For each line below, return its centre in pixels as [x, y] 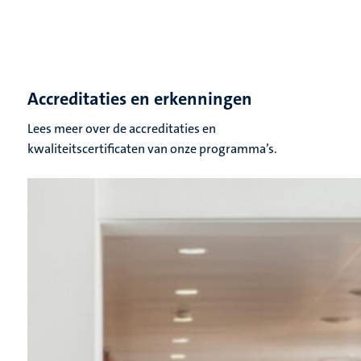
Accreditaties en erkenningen [140, 99]
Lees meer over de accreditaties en [122, 129]
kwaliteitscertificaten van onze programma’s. [152, 149]
